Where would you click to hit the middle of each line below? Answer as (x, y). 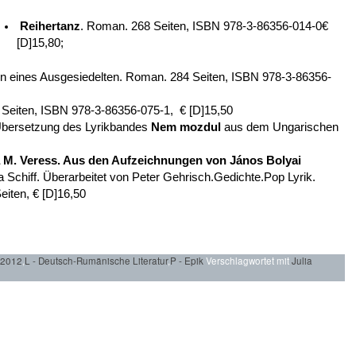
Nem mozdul (186, 127)
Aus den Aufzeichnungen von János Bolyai (182, 161)
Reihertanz (48, 27)
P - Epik (187, 260)
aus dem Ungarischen (279, 127)
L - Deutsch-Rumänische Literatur (96, 260)
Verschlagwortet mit (248, 260)
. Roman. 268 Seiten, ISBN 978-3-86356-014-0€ (204, 27)
